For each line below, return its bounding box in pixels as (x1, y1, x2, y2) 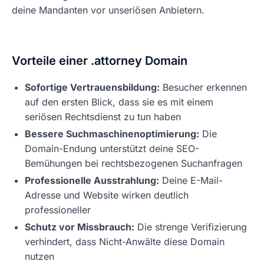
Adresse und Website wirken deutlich (25, 189, 189, 201)
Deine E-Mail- (159, 174, 223, 186)
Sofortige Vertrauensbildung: (25, 81, 160, 93)
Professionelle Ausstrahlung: (25, 174, 159, 186)
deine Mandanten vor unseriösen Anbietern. (12, 4, 204, 16)
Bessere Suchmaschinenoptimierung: (25, 128, 199, 140)
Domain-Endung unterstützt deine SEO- (25, 143, 199, 154)
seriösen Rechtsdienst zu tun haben (25, 111, 181, 123)
